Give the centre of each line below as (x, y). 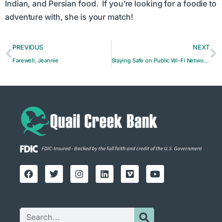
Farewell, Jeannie (35, 61)
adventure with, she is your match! (69, 17)
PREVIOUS (28, 48)
